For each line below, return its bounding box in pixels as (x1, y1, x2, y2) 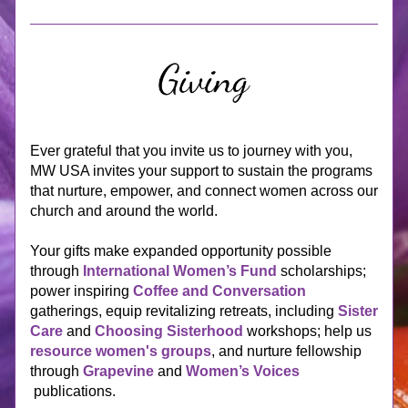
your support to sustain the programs (135, 163, 372, 178)
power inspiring (30, 283, 133, 299)
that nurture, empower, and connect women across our (30, 183, 378, 199)
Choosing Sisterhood (95, 323, 243, 339)
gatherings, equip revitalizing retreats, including (30, 303, 338, 319)
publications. (34, 383, 116, 399)
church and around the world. (30, 203, 221, 219)
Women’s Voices (186, 363, 300, 379)
